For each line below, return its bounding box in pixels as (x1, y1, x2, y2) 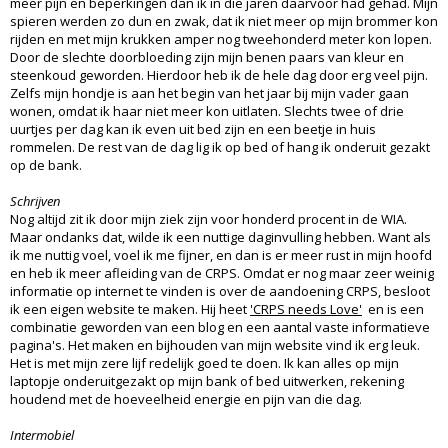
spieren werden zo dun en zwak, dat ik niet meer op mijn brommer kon (10, 11, 438, 30)
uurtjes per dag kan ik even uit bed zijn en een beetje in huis (10, 119, 376, 138)
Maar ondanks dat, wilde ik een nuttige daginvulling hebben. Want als (10, 227, 431, 246)
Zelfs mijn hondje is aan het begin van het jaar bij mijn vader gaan (10, 83, 409, 102)
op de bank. (10, 155, 82, 174)
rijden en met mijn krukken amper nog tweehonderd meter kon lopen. (10, 29, 432, 48)
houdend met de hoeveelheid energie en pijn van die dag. (10, 389, 362, 408)
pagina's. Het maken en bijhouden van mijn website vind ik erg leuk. (10, 335, 420, 354)
